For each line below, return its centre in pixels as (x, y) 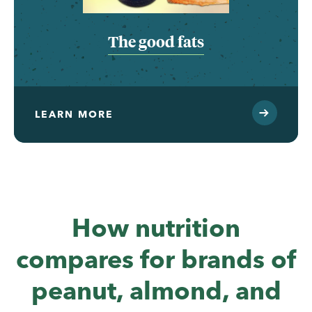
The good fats (156, 41)
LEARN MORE (74, 114)
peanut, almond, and (156, 290)
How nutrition (156, 227)
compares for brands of (156, 259)
